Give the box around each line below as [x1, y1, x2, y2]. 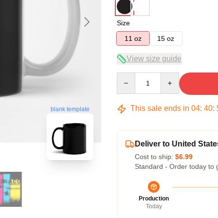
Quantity [116, 73, 142, 81]
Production [139, 195, 169, 202]
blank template [51, 105, 90, 112]
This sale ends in [128, 104, 191, 112]
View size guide [127, 54, 182, 63]
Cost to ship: [135, 153, 175, 161]
